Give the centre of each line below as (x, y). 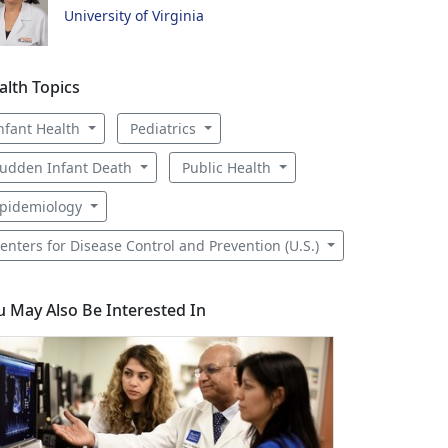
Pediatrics (164, 128)
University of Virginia (134, 15)
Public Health (228, 167)
